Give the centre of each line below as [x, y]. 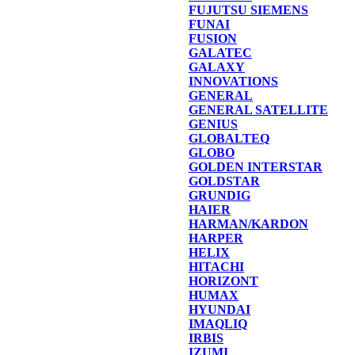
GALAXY [217, 67]
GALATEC [220, 53]
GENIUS [213, 124]
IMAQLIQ [218, 324]
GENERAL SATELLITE [258, 110]
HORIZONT [223, 281]
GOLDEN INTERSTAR [256, 167]
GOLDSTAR [224, 181]
